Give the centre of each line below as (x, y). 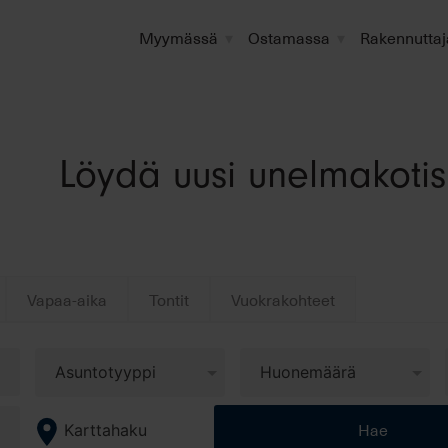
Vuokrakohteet (283, 299)
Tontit (169, 299)
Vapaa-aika (67, 299)
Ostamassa (289, 37)
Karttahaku (106, 430)
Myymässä (178, 37)
